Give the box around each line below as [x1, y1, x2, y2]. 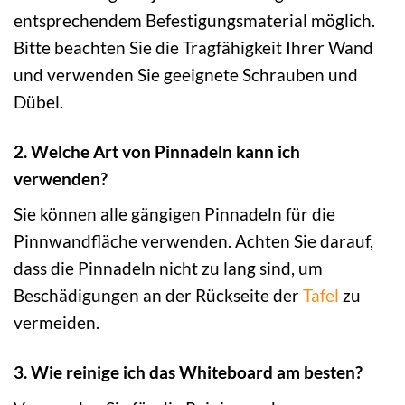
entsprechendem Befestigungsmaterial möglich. [14, 9, 375, 31]
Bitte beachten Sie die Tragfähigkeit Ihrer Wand [14, 36, 373, 58]
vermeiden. [14, 312, 99, 334]
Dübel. [14, 90, 63, 112]
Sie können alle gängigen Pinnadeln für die [14, 203, 335, 225]
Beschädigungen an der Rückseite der [14, 285, 303, 306]
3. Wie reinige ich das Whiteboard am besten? [14, 362, 363, 383]
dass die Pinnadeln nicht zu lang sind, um [14, 258, 323, 279]
